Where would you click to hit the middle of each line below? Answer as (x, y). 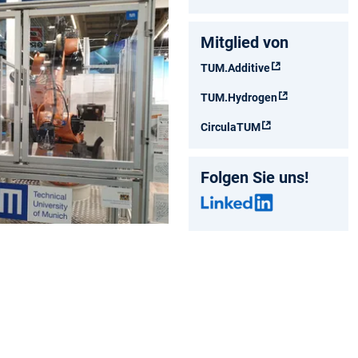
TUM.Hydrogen (239, 97)
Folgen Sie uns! (255, 177)
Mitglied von (245, 42)
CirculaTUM (231, 127)
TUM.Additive (235, 68)
